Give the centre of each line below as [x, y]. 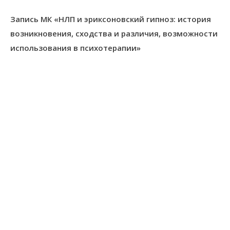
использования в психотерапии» [75, 48]
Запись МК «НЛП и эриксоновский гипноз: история [111, 19]
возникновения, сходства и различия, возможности [114, 33]
